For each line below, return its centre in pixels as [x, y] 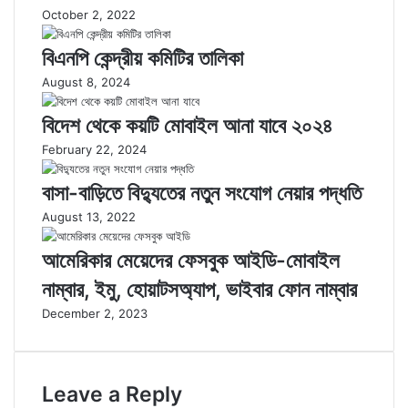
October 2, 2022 [89, 15]
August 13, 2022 [89, 217]
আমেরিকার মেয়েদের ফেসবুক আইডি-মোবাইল [191, 260]
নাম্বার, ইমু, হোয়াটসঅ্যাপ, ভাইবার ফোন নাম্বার [199, 290]
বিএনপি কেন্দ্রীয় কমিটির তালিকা [143, 58]
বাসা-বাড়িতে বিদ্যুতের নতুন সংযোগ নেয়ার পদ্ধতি [202, 193]
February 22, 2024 [94, 149]
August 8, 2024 [86, 82]
